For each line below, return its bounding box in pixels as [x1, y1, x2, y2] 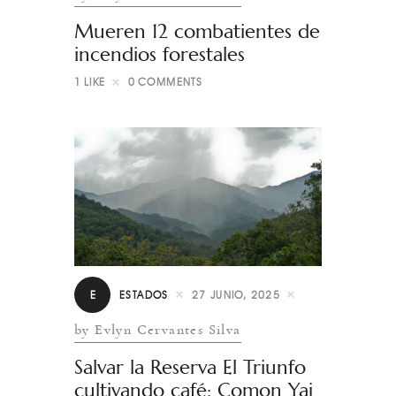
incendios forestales [74, 42, 245, 67]
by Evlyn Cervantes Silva [74, 323, 241, 338]
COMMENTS [138, 75, 203, 89]
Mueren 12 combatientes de [74, 19, 320, 44]
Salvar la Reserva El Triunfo [74, 355, 306, 381]
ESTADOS [119, 288, 169, 302]
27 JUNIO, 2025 [191, 288, 281, 302]
